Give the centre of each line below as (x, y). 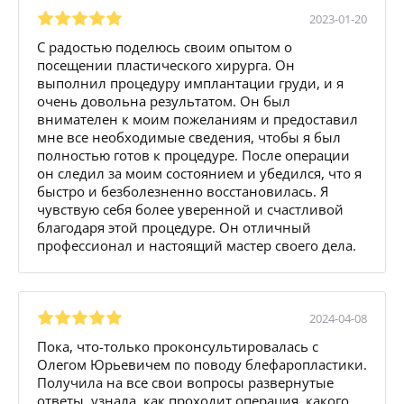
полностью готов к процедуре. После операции (193, 155)
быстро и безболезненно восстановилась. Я (183, 191)
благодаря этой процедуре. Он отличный (174, 227)
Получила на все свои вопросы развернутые (185, 382)
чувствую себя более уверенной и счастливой (190, 209)
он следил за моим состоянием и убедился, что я (199, 173)
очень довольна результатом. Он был (164, 101)
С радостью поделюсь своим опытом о (165, 46)
